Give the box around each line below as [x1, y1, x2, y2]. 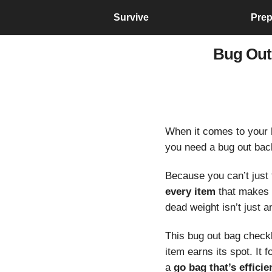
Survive [113, 12, 149, 23]
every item [165, 185, 216, 197]
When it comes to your [165, 126, 271, 138]
